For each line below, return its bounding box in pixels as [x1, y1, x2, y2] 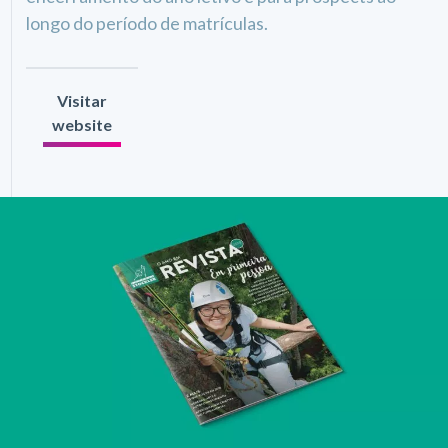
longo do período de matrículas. [26, 12, 269, 34]
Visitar [57, 91, 108, 110]
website [52, 115, 113, 134]
